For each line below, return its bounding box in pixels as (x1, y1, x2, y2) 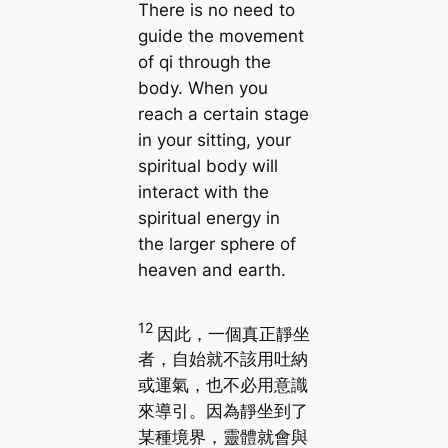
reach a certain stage (137, 104, 309, 125)
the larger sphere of (137, 234, 296, 255)
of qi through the (137, 52, 271, 73)
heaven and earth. (137, 260, 286, 281)
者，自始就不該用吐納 (137, 349, 308, 370)
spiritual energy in (137, 208, 280, 229)
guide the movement (137, 26, 304, 47)
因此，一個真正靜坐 (156, 323, 310, 344)
